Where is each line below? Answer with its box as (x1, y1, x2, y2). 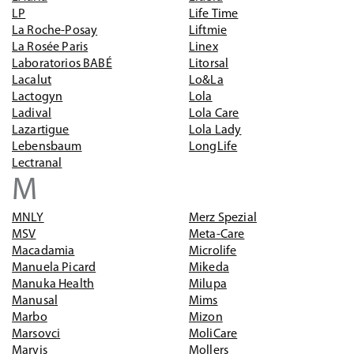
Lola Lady (189, 124, 242, 137)
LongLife (189, 141, 238, 153)
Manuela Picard (12, 262, 96, 274)
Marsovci (12, 328, 61, 341)
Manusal (12, 295, 58, 307)
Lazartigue (12, 124, 70, 137)
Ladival (12, 107, 52, 120)
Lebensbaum (12, 141, 82, 153)
